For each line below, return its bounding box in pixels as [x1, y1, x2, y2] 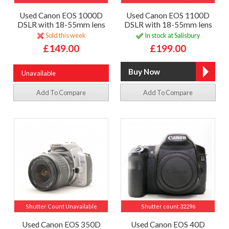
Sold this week [44, 31, 86, 39]
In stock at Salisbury [144, 31, 200, 39]
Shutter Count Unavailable [25, 202, 97, 210]
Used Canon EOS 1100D [126, 11, 210, 20]
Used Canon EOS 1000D [19, 11, 103, 20]
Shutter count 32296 [141, 202, 195, 210]
